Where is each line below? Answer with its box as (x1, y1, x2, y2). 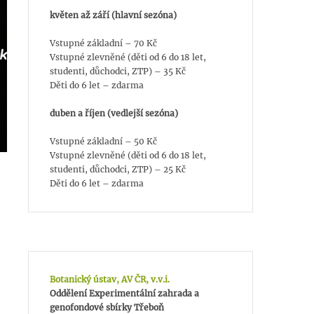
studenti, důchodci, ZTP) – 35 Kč (50, 66, 186, 77)
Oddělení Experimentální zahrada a (50, 288, 199, 299)
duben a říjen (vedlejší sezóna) (50, 108, 178, 119)
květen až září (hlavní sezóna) (50, 10, 177, 21)
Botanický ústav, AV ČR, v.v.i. (50, 274, 170, 285)
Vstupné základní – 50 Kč (50, 136, 157, 147)
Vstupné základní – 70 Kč (50, 38, 157, 49)
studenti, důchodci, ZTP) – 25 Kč (50, 164, 186, 175)
